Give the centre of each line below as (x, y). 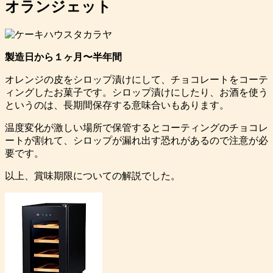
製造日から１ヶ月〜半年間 (63, 57)
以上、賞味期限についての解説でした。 (93, 176)
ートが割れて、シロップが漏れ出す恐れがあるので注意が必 (136, 141)
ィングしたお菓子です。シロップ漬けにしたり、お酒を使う (136, 93)
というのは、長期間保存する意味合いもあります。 (117, 105)
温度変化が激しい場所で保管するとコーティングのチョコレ (136, 128)
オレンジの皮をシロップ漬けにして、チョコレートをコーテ (136, 80)
